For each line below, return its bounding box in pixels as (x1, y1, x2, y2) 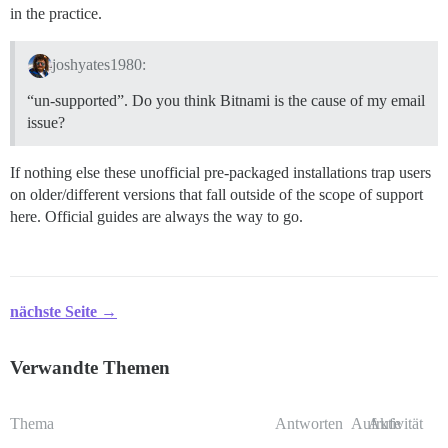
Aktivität (368, 415, 423, 433)
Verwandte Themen (10, 357, 170, 379)
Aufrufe (351, 415, 401, 433)
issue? (27, 114, 65, 132)
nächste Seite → (10, 303, 117, 321)
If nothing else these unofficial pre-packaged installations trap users (10, 164, 431, 182)
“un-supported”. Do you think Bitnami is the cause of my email (27, 92, 425, 110)
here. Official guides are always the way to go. (10, 208, 303, 226)
